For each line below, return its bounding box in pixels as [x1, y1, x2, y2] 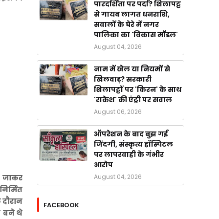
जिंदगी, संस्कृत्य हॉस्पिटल [94, 139, 173, 149]
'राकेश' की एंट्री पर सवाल [94, 95, 172, 105]
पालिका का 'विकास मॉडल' [94, 30, 178, 40]
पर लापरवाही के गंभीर [94, 150, 164, 159]
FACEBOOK [44, 200, 79, 210]
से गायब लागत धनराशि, [94, 9, 170, 19]
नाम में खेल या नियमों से [94, 64, 170, 74]
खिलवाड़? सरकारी [94, 74, 152, 84]
